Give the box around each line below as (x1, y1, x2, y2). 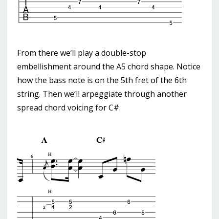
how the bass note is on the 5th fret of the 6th (17, 75, 187, 86)
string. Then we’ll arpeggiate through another (17, 88, 187, 100)
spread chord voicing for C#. (17, 102, 121, 113)
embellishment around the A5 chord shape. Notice (17, 61, 200, 72)
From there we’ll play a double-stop (17, 47, 146, 59)
